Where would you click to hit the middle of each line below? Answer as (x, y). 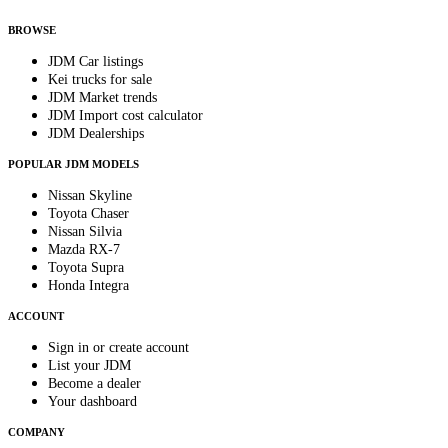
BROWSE (32, 30)
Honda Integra (88, 286)
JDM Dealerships (96, 134)
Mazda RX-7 (84, 250)
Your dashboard (92, 402)
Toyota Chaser (88, 214)
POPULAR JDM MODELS (73, 164)
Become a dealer (94, 384)
